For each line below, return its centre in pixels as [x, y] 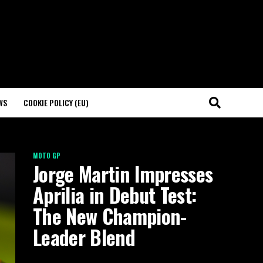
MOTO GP [47, 156]
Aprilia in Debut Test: [115, 195]
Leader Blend [84, 237]
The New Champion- [110, 216]
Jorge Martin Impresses [123, 174]
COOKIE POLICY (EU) [56, 102]
